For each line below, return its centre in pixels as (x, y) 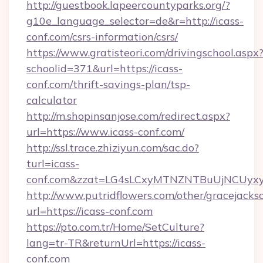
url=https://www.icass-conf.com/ (105, 132)
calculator (52, 100)
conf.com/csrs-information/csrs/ (102, 37)
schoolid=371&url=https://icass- (104, 68)
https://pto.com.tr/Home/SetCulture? (115, 227)
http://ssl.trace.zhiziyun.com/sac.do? (113, 148)
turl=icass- (53, 163)
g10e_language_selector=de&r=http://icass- (135, 21)
